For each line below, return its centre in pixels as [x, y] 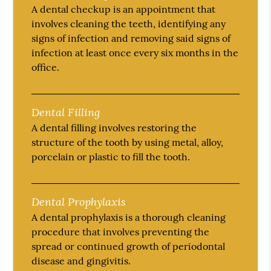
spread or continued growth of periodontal [129, 247]
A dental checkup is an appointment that [124, 9]
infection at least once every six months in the [135, 53]
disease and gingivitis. [81, 261]
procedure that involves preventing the [121, 232]
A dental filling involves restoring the [114, 128]
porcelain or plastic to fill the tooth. [111, 157]
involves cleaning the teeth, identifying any [129, 24]
